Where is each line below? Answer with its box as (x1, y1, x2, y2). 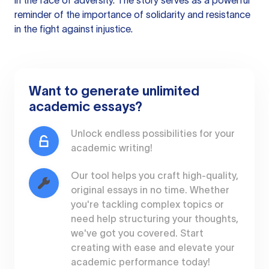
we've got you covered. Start (71, 228, 204, 238)
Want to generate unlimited (29, 83, 199, 98)
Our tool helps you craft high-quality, (71, 170, 238, 181)
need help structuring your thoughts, (71, 213, 238, 224)
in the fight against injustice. (14, 23, 133, 34)
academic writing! (71, 142, 153, 153)
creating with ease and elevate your (71, 242, 235, 253)
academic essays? (29, 99, 142, 113)
